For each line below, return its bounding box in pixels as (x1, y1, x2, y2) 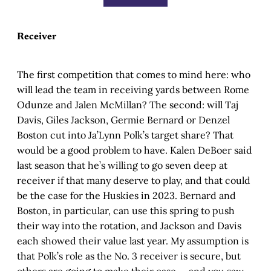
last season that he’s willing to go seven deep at (17, 158, 227, 171)
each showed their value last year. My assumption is (17, 234, 249, 247)
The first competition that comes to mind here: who (17, 68, 250, 80)
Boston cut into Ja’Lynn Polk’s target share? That (17, 128, 233, 141)
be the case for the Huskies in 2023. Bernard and (17, 189, 236, 201)
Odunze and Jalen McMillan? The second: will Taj (17, 98, 238, 111)
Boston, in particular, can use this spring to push (17, 204, 235, 217)
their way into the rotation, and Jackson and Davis (17, 219, 241, 232)
